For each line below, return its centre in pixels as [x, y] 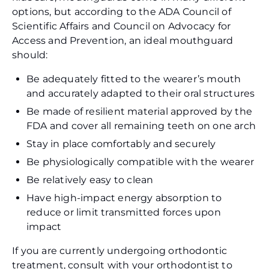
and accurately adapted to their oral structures [141, 94]
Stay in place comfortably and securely [121, 144]
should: [30, 55]
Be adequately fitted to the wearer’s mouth [134, 79]
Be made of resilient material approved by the [140, 112]
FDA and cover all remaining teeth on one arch [141, 126]
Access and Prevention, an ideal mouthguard [123, 41]
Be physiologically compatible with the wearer [140, 162]
